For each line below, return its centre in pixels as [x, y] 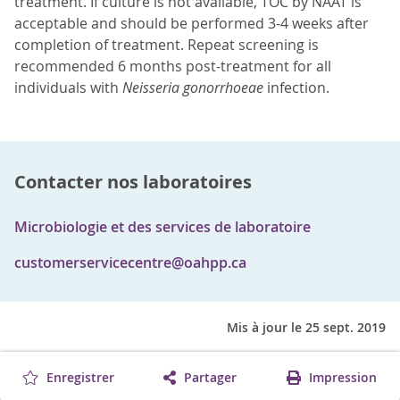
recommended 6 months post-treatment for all [173, 67]
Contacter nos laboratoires [133, 182]
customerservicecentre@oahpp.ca [130, 263]
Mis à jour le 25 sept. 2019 [306, 328]
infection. [296, 88]
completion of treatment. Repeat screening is [167, 45]
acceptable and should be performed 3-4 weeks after [192, 24]
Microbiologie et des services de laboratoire [162, 227]
